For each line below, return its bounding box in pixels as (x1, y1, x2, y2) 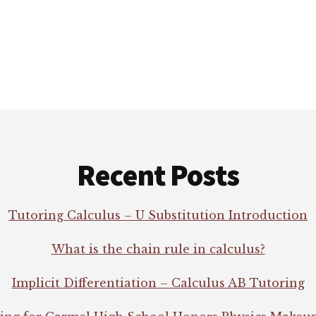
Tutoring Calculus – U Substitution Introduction (8, 207, 308, 222)
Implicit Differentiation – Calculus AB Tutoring (11, 275, 305, 290)
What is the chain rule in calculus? (51, 241, 265, 256)
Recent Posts (77, 156, 239, 193)
